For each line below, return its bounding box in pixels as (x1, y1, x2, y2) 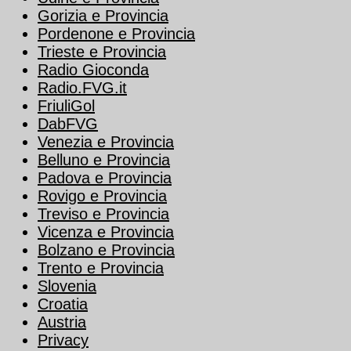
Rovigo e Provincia (38, 187, 167, 205)
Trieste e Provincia (38, 43, 166, 61)
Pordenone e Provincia (38, 25, 195, 43)
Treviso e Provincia (38, 205, 169, 223)
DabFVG (38, 115, 98, 133)
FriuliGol (38, 97, 95, 115)
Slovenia (38, 277, 96, 295)
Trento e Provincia (38, 259, 164, 277)
